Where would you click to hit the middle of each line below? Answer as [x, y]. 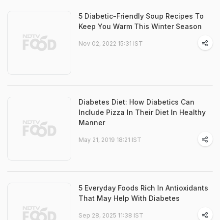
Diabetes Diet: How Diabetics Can [137, 102]
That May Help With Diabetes [129, 198]
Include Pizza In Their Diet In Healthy [142, 112]
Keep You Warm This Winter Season [140, 27]
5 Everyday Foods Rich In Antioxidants [143, 188]
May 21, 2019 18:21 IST [110, 140]
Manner [92, 123]
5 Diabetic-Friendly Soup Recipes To [141, 16]
